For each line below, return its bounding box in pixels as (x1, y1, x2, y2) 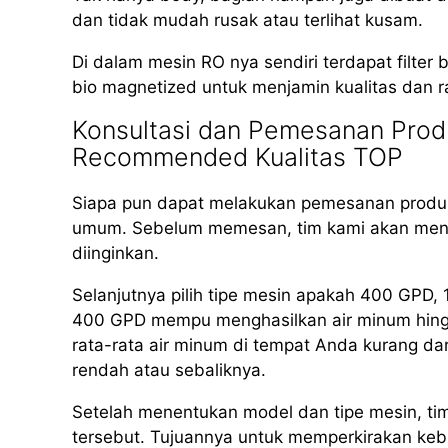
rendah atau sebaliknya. (72, 360, 266, 381)
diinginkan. (72, 243, 159, 264)
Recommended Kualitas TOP (72, 142, 403, 173)
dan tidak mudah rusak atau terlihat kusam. (72, 10, 423, 31)
